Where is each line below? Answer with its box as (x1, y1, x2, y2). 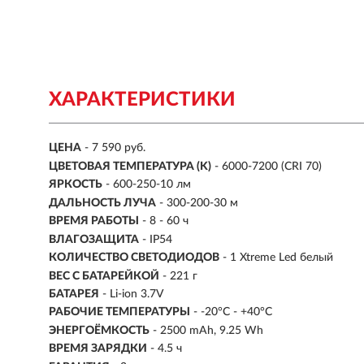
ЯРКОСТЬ (49, 179, 102, 191)
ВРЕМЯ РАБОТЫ (49, 215, 139, 227)
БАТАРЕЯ (49, 288, 99, 300)
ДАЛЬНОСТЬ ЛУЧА (49, 197, 156, 209)
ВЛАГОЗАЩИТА (49, 233, 139, 245)
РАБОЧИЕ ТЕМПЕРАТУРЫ (49, 306, 190, 318)
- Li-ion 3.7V (102, 288, 164, 300)
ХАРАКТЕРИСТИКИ (49, 90, 236, 110)
